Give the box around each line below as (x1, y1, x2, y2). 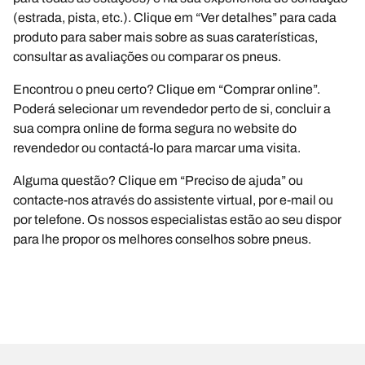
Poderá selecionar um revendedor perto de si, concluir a (13, 101, 331, 116)
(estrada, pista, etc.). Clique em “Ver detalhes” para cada (13, 10, 336, 24)
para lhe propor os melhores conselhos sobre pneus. (13, 231, 311, 246)
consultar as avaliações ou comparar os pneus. (13, 49, 281, 64)
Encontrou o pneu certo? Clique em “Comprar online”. (13, 81, 320, 96)
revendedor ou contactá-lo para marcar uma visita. (13, 140, 301, 155)
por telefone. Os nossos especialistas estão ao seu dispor (13, 212, 341, 226)
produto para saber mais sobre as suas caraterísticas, (13, 29, 318, 44)
